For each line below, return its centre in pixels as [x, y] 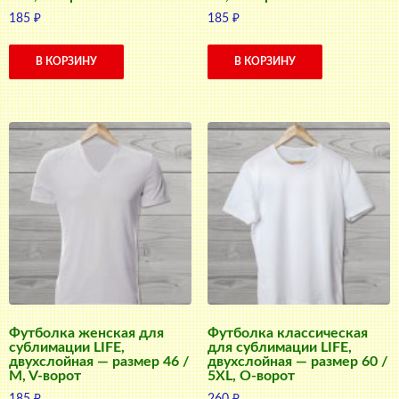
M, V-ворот [45, 376]
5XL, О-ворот [251, 376]
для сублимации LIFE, [279, 347]
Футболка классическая [287, 333]
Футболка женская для [86, 333]
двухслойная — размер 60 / [297, 362]
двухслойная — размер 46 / [99, 362]
